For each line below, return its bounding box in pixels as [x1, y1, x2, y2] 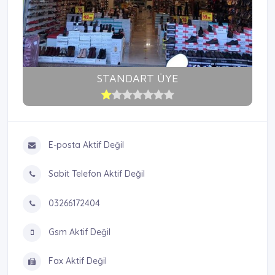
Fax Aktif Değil [46, 255, 107, 267]
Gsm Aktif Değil [46, 226, 110, 238]
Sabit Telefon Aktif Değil [46, 168, 145, 180]
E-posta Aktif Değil [46, 139, 124, 151]
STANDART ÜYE [96, 72, 179, 85]
